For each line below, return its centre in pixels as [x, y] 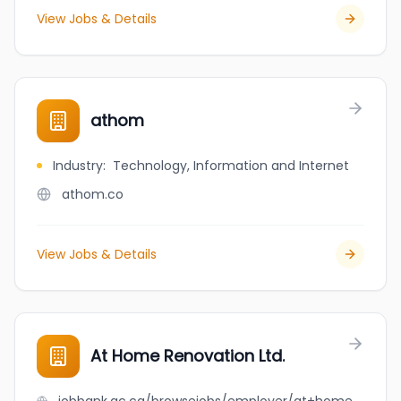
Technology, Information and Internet [231, 166]
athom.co [93, 194]
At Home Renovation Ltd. [188, 356]
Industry [78, 166]
